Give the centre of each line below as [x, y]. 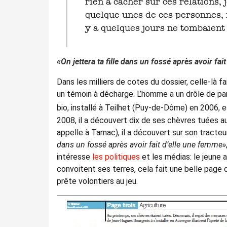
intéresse [74, 157]
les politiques [116, 157]
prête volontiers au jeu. [97, 181]
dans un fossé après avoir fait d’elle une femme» [141, 144]
